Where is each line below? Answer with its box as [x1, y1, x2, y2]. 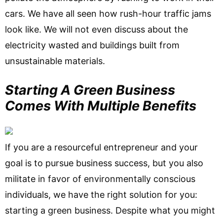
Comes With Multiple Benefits [5, 98, 196, 114]
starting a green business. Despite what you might [5, 205, 215, 216]
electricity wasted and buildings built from [5, 40, 180, 50]
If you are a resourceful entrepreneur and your [5, 142, 198, 152]
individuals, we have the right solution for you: [5, 189, 197, 200]
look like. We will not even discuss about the [5, 24, 188, 35]
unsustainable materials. [5, 56, 105, 66]
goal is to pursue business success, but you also [5, 158, 203, 168]
